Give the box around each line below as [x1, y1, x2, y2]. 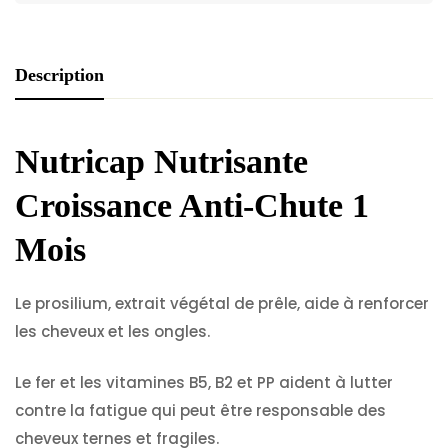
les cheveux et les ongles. [15, 321, 210, 342]
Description [15, 65, 104, 85]
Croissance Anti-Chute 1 [15, 187, 369, 224]
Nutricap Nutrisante [15, 143, 308, 180]
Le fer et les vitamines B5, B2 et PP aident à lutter [15, 371, 393, 393]
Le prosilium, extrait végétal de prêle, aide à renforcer [15, 293, 429, 314]
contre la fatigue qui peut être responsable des [15, 399, 386, 421]
